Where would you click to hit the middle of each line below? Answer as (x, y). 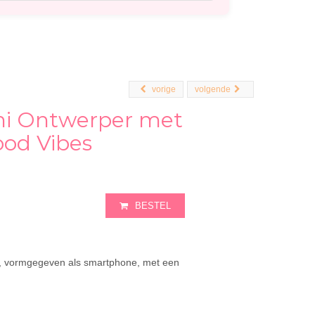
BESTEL (153, 206)
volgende (213, 89)
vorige (164, 89)
